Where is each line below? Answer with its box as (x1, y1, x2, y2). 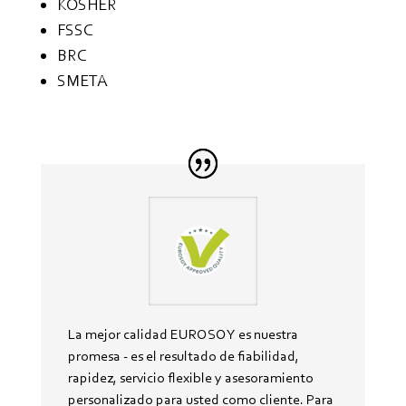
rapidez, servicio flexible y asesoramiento (67, 369, 314, 387)
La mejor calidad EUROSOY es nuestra (67, 325, 298, 343)
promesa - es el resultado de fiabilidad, (67, 347, 299, 365)
